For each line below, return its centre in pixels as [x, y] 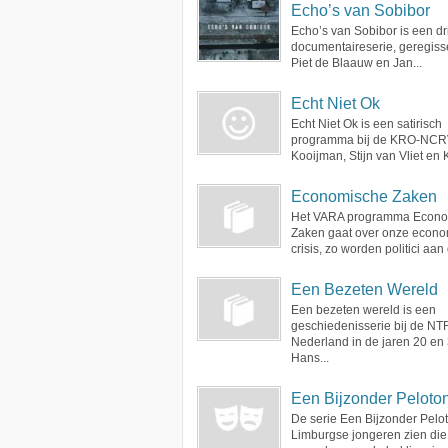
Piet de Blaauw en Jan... [356, 63]
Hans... [310, 358]
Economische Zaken [364, 196]
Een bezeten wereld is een [363, 310]
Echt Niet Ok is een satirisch [366, 124]
